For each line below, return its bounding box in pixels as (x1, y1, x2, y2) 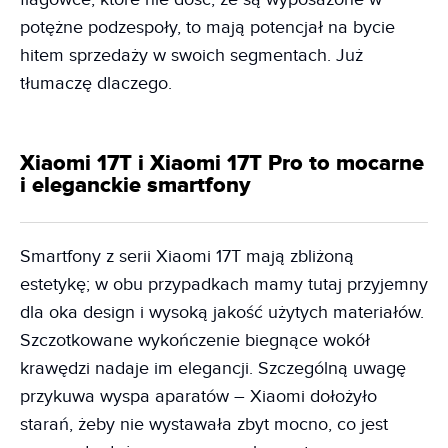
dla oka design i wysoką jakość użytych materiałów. (20, 302, 424, 324)
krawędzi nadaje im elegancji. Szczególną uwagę (20, 358, 406, 380)
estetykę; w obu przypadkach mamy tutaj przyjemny (20, 274, 428, 296)
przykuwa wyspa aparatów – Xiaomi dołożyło (20, 386, 377, 408)
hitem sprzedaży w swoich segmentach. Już (20, 45, 363, 67)
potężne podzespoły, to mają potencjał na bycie (20, 17, 395, 39)
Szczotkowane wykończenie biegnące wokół (20, 330, 370, 352)
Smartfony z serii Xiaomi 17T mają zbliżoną (20, 246, 354, 268)
